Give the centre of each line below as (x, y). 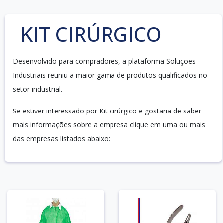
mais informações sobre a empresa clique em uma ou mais (109, 124)
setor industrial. (38, 89)
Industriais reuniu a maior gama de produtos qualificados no (110, 75)
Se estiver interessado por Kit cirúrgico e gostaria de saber (107, 111)
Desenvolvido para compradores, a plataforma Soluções (104, 61)
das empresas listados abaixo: (61, 138)
